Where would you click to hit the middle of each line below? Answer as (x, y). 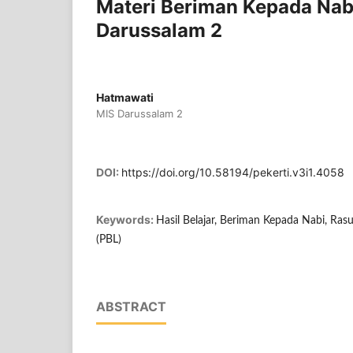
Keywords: (126, 219)
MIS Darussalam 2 (139, 113)
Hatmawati (125, 97)
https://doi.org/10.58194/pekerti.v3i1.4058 (233, 172)
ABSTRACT (131, 306)
